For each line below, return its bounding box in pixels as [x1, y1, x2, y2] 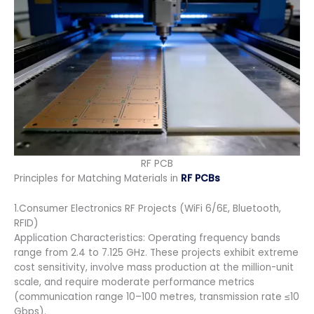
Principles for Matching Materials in [14, 171, 181, 185]
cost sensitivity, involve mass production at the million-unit [14, 260, 294, 274]
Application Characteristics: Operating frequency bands [14, 231, 280, 245]
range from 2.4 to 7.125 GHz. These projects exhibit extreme [14, 245, 299, 259]
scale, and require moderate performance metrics [14, 275, 254, 289]
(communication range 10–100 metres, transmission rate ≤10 [14, 289, 299, 303]
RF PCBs [181, 171, 220, 185]
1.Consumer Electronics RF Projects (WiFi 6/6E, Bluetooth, [14, 201, 281, 215]
